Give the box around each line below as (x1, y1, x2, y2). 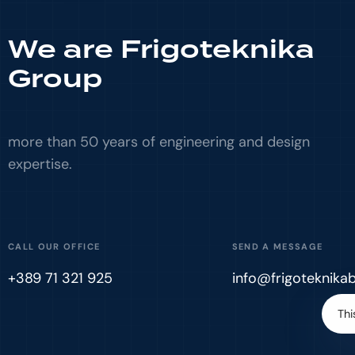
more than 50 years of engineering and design (8, 132, 310, 151)
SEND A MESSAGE (231, 241, 323, 252)
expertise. (8, 155, 72, 174)
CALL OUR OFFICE (8, 241, 101, 252)
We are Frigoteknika (8, 30, 315, 70)
